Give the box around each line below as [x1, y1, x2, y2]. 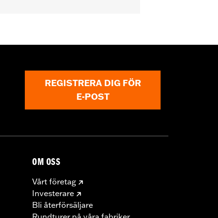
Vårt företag [32, 176, 76, 186]
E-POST [76, 91, 109, 103]
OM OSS [32, 158, 61, 168]
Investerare [32, 188, 74, 198]
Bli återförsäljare [32, 200, 93, 210]
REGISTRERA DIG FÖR [44, 77, 141, 89]
